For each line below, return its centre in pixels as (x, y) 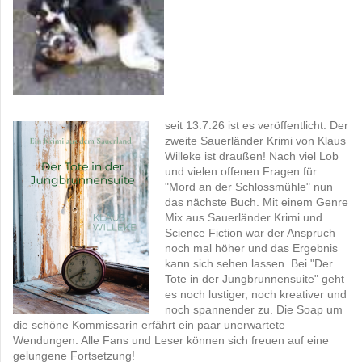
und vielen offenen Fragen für (241, 172)
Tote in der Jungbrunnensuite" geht (255, 279)
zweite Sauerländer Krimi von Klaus (255, 141)
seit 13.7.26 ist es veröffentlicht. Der (257, 126)
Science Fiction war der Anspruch (250, 233)
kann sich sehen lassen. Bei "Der (249, 264)
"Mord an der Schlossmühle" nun (249, 187)
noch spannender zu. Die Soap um (254, 310)
